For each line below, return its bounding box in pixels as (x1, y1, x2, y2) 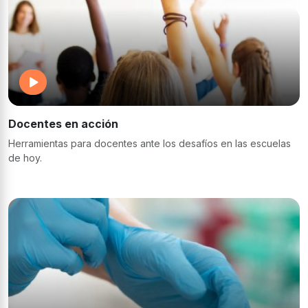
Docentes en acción (8, 117, 118, 131)
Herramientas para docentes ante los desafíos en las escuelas (8, 137, 291, 150)
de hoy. (8, 152, 42, 164)
